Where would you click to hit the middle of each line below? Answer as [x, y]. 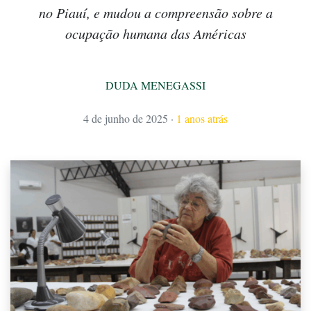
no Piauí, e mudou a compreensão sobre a [155, 13]
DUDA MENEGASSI [155, 85]
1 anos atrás [202, 119]
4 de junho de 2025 [126, 119]
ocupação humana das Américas [155, 34]
